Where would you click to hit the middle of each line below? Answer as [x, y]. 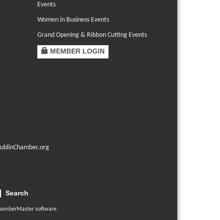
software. [46, 209]
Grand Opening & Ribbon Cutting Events [92, 35]
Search [17, 193]
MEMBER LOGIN [77, 51]
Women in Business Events [73, 20]
